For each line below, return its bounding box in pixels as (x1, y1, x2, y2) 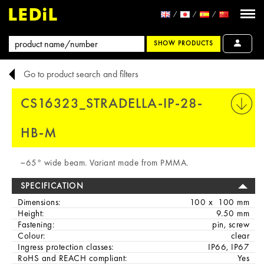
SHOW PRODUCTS (153, 39, 214, 48)
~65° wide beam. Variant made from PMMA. (21, 157, 189, 169)
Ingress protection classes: (18, 241, 114, 253)
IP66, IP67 (208, 241, 249, 253)
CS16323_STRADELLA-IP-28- (21, 94, 203, 112)
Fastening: (18, 219, 54, 230)
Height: (18, 207, 44, 219)
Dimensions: (18, 196, 61, 208)
